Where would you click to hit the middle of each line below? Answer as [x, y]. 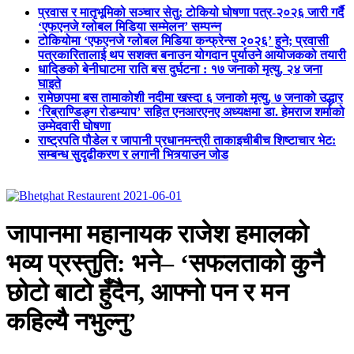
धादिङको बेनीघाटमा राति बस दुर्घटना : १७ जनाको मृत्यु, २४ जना [180, 69]
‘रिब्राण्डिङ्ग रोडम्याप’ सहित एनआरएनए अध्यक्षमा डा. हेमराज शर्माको [191, 111]
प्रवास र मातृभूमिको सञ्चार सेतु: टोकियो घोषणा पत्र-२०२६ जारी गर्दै [191, 12]
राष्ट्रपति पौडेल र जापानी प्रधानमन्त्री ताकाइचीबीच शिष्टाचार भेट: [187, 140]
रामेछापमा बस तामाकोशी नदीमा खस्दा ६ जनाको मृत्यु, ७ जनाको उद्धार [190, 97]
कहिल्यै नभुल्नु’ [72, 321]
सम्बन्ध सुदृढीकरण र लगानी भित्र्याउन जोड [133, 154]
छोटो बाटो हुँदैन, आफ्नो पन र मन [147, 292]
